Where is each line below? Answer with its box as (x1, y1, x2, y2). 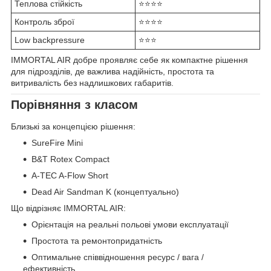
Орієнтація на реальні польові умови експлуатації (31, 219, 229, 229)
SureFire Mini (31, 137, 83, 148)
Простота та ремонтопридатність (31, 235, 162, 246)
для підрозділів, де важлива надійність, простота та (11, 67, 214, 77)
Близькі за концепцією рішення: (11, 121, 135, 131)
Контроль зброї (15, 17, 74, 27)
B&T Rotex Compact (31, 154, 109, 164)
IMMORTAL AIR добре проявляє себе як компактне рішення (11, 55, 248, 65)
